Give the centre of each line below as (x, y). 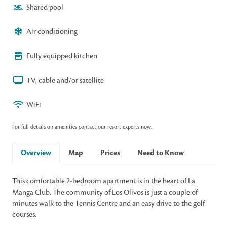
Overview (36, 153)
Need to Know (161, 153)
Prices (110, 153)
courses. (24, 214)
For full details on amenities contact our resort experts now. (82, 127)
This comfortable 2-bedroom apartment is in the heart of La (104, 181)
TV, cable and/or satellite (65, 80)
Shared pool (45, 7)
